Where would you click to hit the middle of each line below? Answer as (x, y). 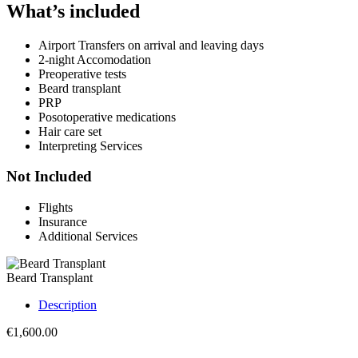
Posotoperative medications (107, 117)
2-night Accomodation (95, 59)
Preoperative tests (82, 74)
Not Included (49, 177)
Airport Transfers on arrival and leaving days (151, 45)
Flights (56, 207)
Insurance (63, 221)
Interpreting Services (90, 145)
